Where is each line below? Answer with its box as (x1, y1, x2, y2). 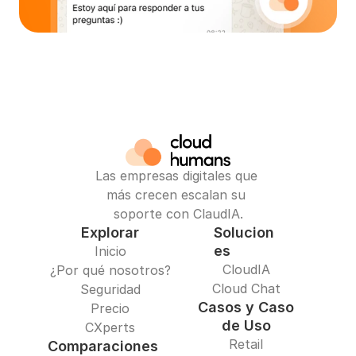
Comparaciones (48, 338, 158, 354)
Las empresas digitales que (95, 168, 257, 184)
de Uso (221, 317, 271, 334)
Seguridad (79, 281, 141, 297)
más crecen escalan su (106, 187, 246, 203)
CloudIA (222, 261, 270, 277)
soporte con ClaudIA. (113, 206, 243, 222)
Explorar (81, 224, 139, 241)
